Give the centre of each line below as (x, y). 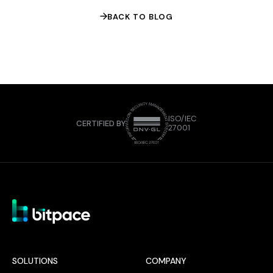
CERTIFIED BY (101, 123)
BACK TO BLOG (140, 16)
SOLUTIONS (35, 261)
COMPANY (166, 261)
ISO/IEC (183, 119)
